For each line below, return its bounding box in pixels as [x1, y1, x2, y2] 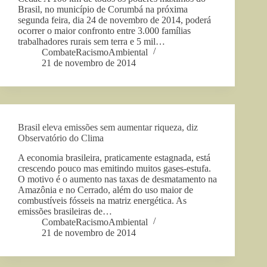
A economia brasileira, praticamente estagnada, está [18, 152, 210, 163]
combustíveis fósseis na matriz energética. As [18, 195, 187, 206]
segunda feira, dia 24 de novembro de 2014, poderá [18, 14, 211, 25]
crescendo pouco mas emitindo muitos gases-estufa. [18, 163, 211, 173]
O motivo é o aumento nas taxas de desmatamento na [18, 173, 217, 184]
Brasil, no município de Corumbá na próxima [18, 4, 188, 14]
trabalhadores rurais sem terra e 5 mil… [18, 36, 165, 46]
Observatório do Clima [18, 132, 104, 143]
